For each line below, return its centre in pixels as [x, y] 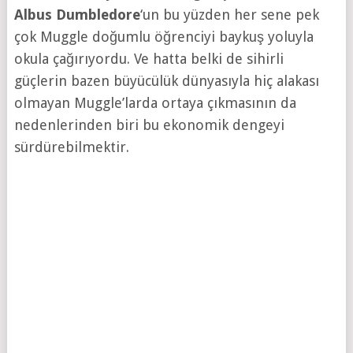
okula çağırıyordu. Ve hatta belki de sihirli [149, 58]
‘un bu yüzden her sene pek [229, 14]
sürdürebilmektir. [71, 147]
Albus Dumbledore [77, 14]
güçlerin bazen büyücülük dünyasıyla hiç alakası [166, 80]
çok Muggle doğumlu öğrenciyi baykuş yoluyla [163, 36]
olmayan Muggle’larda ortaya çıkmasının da [155, 102]
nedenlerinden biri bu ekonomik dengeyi [149, 124]
